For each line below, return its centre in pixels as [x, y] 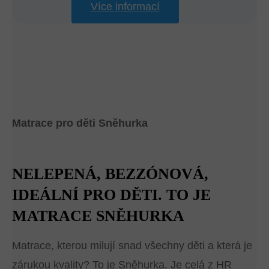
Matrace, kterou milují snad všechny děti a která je [132, 246]
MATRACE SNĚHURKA [98, 216]
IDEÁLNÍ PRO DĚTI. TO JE [111, 195]
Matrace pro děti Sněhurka [80, 123]
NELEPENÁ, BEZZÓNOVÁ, [110, 174]
